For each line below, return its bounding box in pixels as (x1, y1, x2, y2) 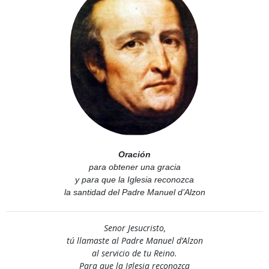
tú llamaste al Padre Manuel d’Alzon (66, 234, 203, 246)
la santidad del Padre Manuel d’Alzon (64, 187, 205, 197)
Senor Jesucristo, (103, 222, 166, 234)
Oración (118, 149, 151, 159)
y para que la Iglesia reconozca (75, 174, 194, 184)
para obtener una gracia (88, 162, 181, 172)
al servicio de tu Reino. (92, 247, 177, 259)
